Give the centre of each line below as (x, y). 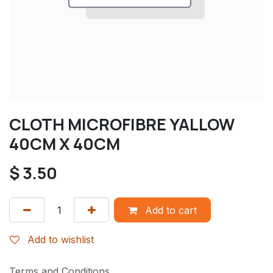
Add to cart (169, 210)
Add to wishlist (61, 239)
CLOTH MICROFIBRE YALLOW (122, 124)
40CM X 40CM (65, 144)
